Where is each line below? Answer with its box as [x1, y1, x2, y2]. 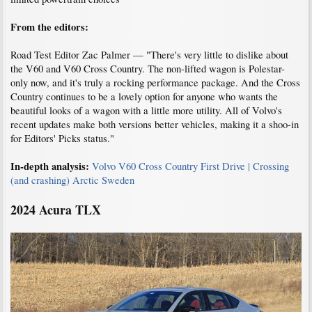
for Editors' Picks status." [10, 131, 114, 145]
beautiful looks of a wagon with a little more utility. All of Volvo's [10, 103, 282, 117]
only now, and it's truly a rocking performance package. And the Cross [10, 75, 300, 89]
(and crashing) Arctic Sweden [10, 173, 134, 187]
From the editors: [10, 19, 88, 34]
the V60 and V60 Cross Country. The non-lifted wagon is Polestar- [10, 61, 285, 75]
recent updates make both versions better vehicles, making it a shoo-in [10, 117, 299, 131]
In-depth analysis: [10, 158, 92, 173]
